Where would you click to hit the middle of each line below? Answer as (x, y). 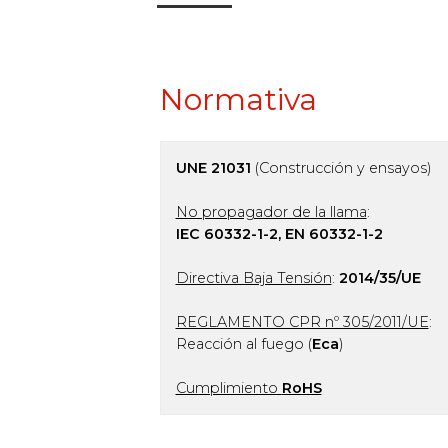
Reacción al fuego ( (243, 344)
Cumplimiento (228, 388)
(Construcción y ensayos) (340, 168)
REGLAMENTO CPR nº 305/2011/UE (302, 322)
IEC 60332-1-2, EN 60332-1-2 (279, 234)
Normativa (238, 99)
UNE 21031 (213, 168)
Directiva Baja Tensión (253, 278)
